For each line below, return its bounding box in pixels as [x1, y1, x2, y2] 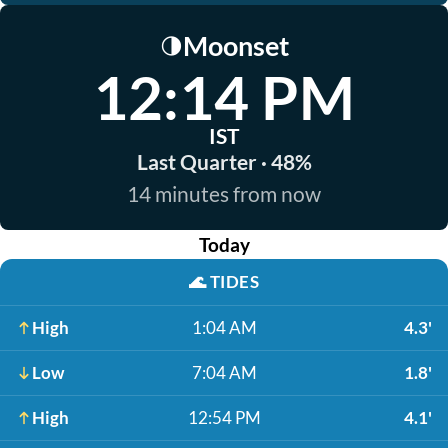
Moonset [182, 29, 289, 62]
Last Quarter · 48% [136, 149, 312, 174]
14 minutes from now [127, 181, 321, 206]
